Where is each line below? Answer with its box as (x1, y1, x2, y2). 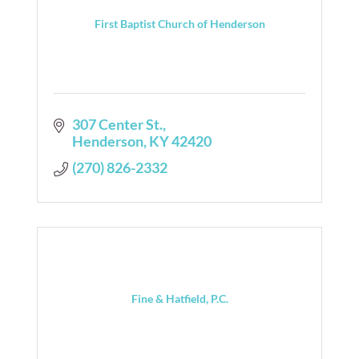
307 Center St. (71, 115, 163, 133)
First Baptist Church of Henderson (94, 16, 265, 30)
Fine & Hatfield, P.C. (131, 291, 228, 305)
